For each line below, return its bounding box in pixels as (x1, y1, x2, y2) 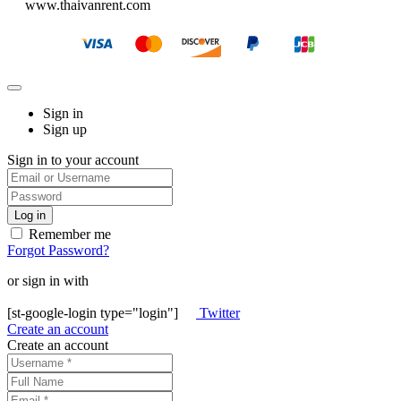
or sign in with (7, 273, 89, 289)
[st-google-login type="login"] (7, 305, 182, 321)
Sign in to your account (7, 152, 139, 168)
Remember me (25, 226, 111, 243)
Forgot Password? (7, 243, 109, 259)
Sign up (43, 122, 87, 138)
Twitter (200, 305, 240, 321)
